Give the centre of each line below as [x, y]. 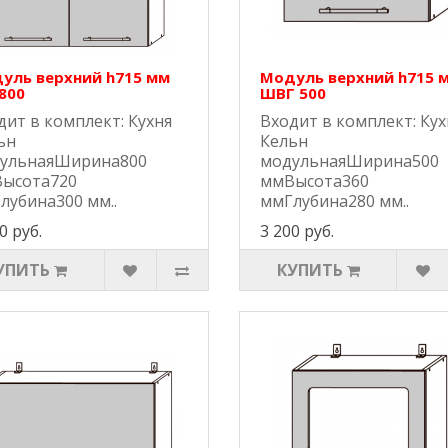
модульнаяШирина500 [349, 161]
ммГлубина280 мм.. [334, 201]
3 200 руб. [296, 231]
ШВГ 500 [292, 93]
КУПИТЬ [309, 270]
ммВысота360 [314, 181]
